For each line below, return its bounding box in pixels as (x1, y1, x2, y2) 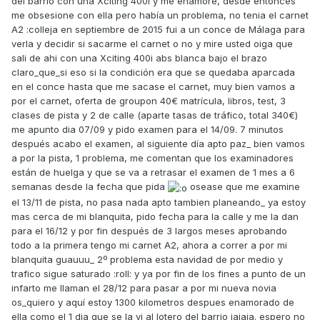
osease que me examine (187, 181, 300, 193)
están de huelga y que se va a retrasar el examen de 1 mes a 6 (11, 166, 295, 179)
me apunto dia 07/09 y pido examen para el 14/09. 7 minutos (11, 124, 284, 136)
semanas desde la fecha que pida (11, 181, 168, 193)
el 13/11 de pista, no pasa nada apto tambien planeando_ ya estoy (11, 196, 306, 208)
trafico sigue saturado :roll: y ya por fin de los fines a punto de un (11, 267, 306, 279)
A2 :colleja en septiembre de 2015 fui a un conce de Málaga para (11, 24, 305, 36)
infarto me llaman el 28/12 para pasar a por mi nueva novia (11, 281, 276, 294)
